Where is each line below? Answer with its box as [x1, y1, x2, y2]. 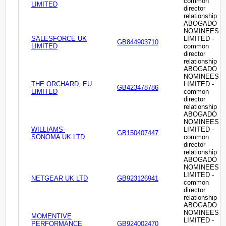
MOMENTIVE [31, 212, 72, 220]
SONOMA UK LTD [31, 133, 85, 141]
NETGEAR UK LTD [31, 175, 88, 183]
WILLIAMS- [31, 126, 65, 134]
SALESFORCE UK [31, 35, 87, 43]
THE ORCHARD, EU [31, 80, 92, 88]
